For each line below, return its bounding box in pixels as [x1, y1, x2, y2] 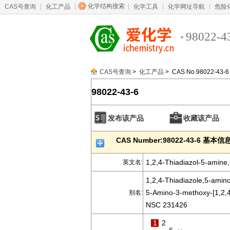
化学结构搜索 [88, 3, 125, 10]
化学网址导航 [168, 3, 205, 10]
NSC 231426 [146, 201, 187, 209]
